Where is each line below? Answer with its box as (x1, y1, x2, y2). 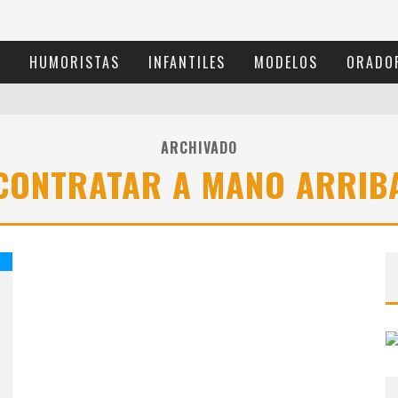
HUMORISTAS (29, 52, 120, 73)
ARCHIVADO (161, 137, 237, 158)
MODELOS (254, 52, 318, 73)
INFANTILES (148, 52, 226, 73)
